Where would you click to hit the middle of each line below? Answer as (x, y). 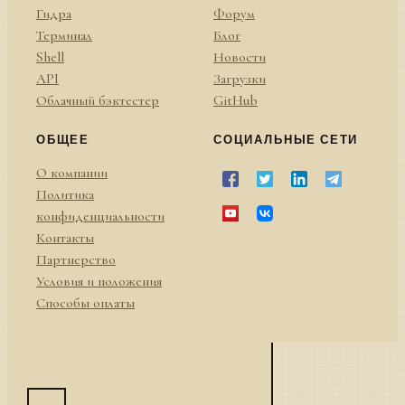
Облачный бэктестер (98, 101)
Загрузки (240, 79)
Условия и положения (99, 282)
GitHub (235, 101)
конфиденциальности (100, 217)
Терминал (64, 36)
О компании (72, 173)
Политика (65, 195)
